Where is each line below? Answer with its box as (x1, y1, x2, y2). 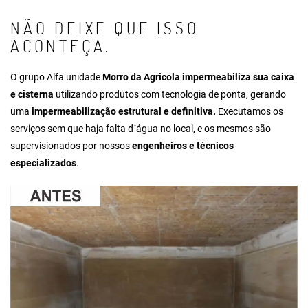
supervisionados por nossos (10, 140, 132, 151)
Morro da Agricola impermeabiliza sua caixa (102, 71, 294, 82)
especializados (10, 157, 76, 168)
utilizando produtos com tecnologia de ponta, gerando (54, 88, 286, 100)
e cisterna (10, 88, 54, 100)
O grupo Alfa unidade (10, 71, 102, 82)
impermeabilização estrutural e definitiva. (32, 105, 216, 117)
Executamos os (216, 105, 283, 117)
